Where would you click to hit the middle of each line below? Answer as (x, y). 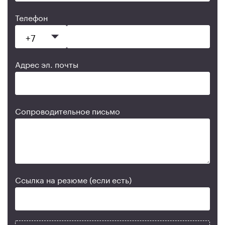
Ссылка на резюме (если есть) (73, 179)
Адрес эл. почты (47, 64)
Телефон (31, 17)
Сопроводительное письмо (68, 110)
